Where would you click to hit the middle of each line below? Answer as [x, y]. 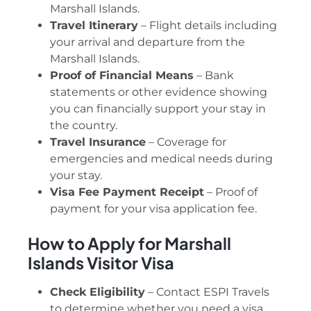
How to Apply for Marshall [129, 243]
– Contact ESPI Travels [207, 292]
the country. [84, 126]
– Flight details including [208, 26]
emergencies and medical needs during [161, 159]
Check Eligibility [98, 292]
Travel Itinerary [94, 26]
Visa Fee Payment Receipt [127, 192]
